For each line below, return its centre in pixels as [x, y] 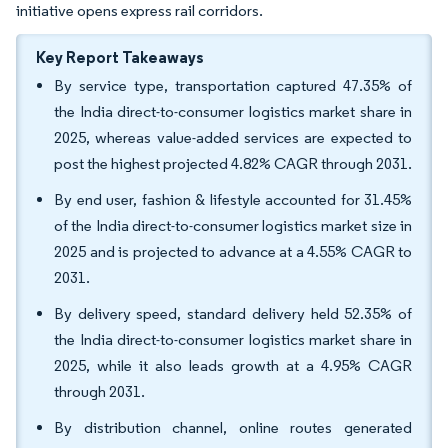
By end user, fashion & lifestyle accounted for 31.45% [233, 199]
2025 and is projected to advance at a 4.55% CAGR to [233, 251]
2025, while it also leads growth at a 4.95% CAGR [233, 365]
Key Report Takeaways [120, 57]
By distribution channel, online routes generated [233, 427]
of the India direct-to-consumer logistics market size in [233, 225]
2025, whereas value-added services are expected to [233, 137]
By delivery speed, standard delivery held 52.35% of [233, 313]
